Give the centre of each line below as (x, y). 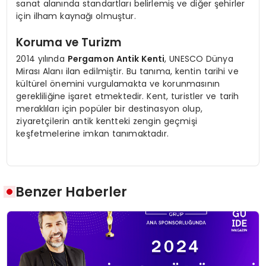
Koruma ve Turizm (69, 43)
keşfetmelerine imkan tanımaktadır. (92, 133)
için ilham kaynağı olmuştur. (76, 16)
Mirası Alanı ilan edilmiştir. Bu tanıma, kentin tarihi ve (127, 71)
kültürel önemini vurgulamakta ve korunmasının (118, 83)
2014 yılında (42, 58)
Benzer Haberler (72, 192)
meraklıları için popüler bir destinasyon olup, (109, 108)
